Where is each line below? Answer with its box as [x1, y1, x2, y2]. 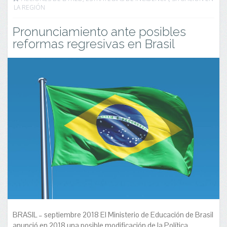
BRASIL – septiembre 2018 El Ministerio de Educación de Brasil [13, 209, 213, 219]
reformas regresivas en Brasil [13, 36, 175, 51]
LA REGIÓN [14, 3, 45, 12]
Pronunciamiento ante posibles [13, 24, 186, 39]
